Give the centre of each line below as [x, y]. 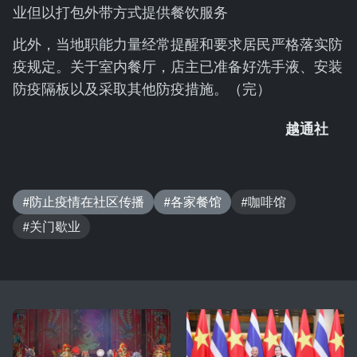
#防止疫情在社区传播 [83, 202]
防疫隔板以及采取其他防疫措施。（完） [142, 88]
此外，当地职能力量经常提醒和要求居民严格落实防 [178, 44]
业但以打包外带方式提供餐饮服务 [120, 12]
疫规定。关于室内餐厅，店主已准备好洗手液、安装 [178, 66]
